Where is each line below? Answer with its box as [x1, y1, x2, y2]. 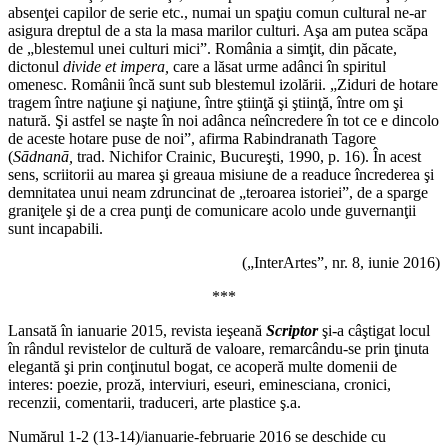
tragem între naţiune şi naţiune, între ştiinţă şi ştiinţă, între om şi [8, 94, 403, 112]
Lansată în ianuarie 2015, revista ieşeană [8, 322, 266, 340]
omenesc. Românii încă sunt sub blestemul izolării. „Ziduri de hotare [8, 76, 438, 94]
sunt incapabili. [8, 220, 103, 238]
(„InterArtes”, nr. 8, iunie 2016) [242, 254, 440, 272]
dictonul [8, 58, 63, 76]
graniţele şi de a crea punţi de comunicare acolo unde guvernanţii [8, 202, 416, 220]
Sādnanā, [13, 148, 77, 166]
